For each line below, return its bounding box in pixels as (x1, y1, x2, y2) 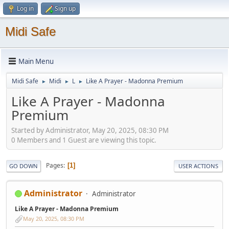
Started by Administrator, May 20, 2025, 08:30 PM (11, 125, 169, 135)
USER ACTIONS (178, 162, 218, 170)
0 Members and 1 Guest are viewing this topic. (11, 135, 156, 145)
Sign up (55, 4, 76, 13)
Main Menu (18, 56, 54, 66)
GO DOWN (9, 162, 38, 170)
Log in (17, 4, 34, 13)
